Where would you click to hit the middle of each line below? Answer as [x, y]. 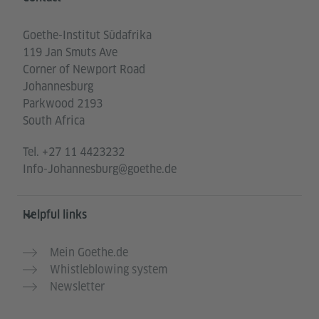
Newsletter [77, 287]
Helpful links [55, 215]
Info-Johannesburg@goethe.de [100, 169]
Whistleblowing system [109, 270]
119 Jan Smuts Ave [70, 53]
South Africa [54, 121]
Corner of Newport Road [84, 70]
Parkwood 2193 [63, 104]
